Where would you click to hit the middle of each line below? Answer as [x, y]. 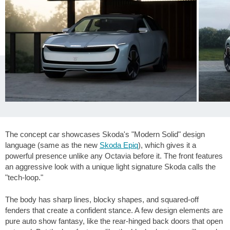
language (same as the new [52, 145]
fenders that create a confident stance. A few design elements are [114, 210]
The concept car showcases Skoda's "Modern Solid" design [105, 134]
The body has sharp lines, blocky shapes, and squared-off [102, 200]
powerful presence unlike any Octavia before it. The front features [114, 156]
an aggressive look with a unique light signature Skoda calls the [110, 166]
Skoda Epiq [119, 145]
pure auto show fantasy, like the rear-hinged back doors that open [114, 221]
